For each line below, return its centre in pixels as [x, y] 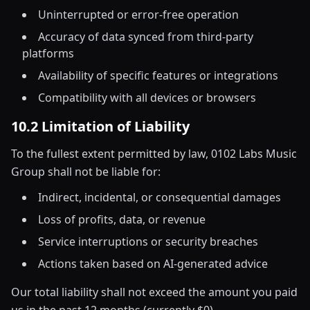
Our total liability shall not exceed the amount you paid [154, 292]
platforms [48, 53]
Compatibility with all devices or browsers [147, 98]
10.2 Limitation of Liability [100, 126]
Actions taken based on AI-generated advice [153, 264]
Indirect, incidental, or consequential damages [159, 197]
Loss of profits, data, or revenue [122, 219]
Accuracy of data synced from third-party [146, 37]
